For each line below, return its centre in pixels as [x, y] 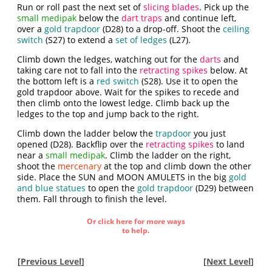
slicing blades [172, 7]
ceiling [236, 29]
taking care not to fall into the [79, 70]
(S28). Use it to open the [189, 81]
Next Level [229, 261]
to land [229, 144]
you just [209, 133]
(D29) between [224, 188]
